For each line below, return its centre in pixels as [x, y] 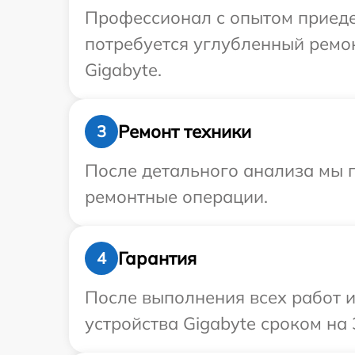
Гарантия [157, 258]
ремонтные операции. [176, 197]
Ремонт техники [185, 131]
